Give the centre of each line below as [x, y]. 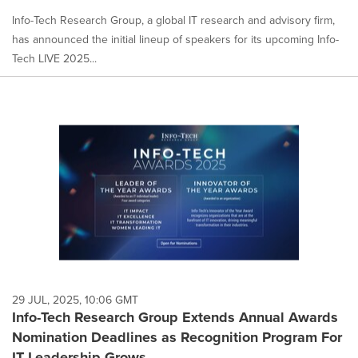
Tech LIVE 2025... [54, 59]
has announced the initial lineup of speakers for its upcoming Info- [175, 40]
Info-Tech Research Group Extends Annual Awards [175, 317]
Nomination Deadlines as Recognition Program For [177, 337]
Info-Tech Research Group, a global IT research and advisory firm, [173, 20]
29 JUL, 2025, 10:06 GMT [75, 300]
